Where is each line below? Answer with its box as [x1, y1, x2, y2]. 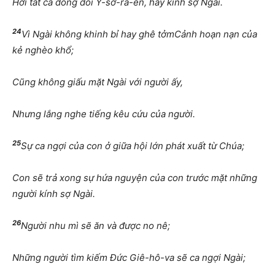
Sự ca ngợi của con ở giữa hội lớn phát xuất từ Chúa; [21, 140, 244, 152]
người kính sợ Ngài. [12, 188, 95, 200]
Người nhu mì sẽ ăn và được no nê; [21, 220, 170, 232]
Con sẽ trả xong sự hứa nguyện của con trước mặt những [12, 172, 257, 184]
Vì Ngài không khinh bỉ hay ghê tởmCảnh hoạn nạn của [21, 28, 257, 41]
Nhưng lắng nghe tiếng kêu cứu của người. [12, 108, 195, 120]
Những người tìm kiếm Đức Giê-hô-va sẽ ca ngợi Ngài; [12, 252, 246, 264]
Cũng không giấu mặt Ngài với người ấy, [12, 76, 183, 88]
